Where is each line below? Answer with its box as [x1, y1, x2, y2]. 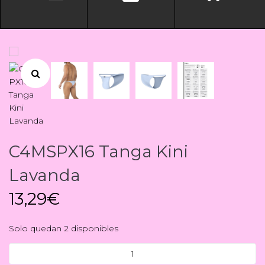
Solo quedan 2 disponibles [9, 223, 118, 234]
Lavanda [9, 165, 80, 186]
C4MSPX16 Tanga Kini [9, 141, 188, 162]
